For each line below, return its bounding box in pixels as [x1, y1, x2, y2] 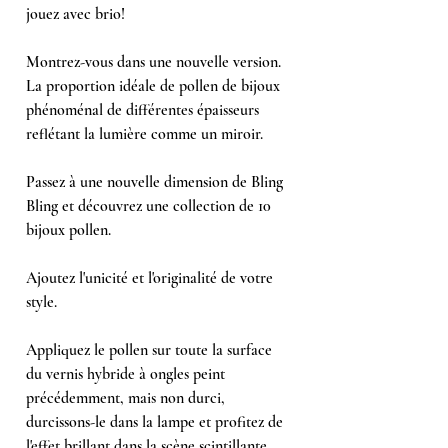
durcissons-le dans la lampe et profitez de [26, 411, 283, 432]
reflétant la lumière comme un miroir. [26, 123, 263, 144]
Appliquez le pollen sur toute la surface [26, 339, 272, 360]
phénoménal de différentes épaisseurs [26, 99, 259, 120]
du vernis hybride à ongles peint [26, 363, 225, 384]
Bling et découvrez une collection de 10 [26, 195, 271, 216]
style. [26, 291, 57, 312]
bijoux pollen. [26, 219, 111, 240]
